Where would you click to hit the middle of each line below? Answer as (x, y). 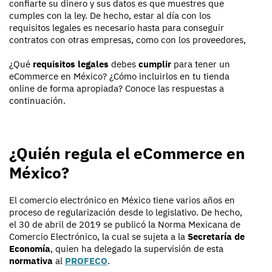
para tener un (202, 64)
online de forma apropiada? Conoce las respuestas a (117, 88)
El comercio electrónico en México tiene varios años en (122, 200)
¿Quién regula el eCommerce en (127, 153)
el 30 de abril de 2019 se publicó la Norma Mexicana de (125, 224)
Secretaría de (216, 236)
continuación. (37, 100)
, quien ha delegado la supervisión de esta (137, 248)
